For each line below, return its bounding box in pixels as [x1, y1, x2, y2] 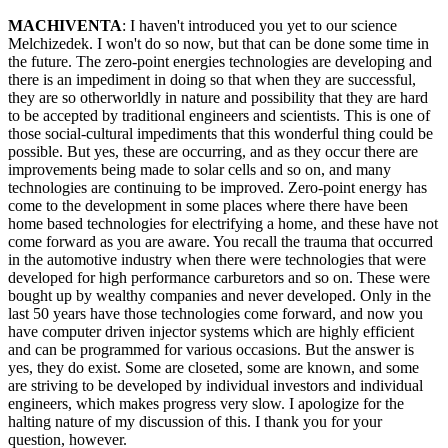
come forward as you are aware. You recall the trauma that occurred [8, 233, 433, 251]
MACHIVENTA [8, 17, 122, 35]
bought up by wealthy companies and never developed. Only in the [8, 287, 431, 305]
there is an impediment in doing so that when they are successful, [8, 71, 416, 89]
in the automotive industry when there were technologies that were [8, 251, 426, 269]
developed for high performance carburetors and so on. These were [8, 269, 430, 287]
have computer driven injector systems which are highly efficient [8, 323, 414, 341]
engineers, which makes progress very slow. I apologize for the [8, 395, 404, 413]
